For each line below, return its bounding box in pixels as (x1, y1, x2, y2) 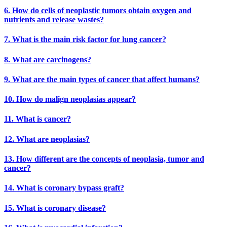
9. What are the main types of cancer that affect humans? (4, 74, 200, 84)
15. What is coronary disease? (4, 203, 106, 212)
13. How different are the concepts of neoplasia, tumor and (4, 155, 204, 163)
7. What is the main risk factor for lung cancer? (4, 35, 166, 44)
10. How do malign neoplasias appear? (4, 95, 136, 104)
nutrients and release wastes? (4, 15, 104, 24)
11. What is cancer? (4, 115, 71, 124)
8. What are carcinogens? (4, 55, 91, 64)
